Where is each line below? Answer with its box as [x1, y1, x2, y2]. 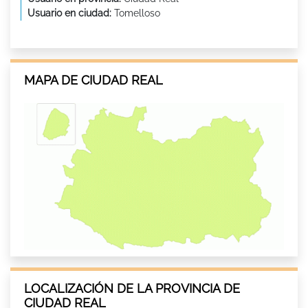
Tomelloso [111, 8, 160, 19]
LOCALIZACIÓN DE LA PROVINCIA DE [24, 280, 240, 296]
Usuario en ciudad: [27, 8, 111, 19]
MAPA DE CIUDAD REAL [24, 73, 163, 88]
